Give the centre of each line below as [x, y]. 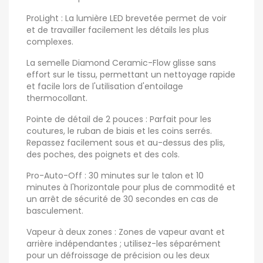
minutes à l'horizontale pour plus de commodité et [131, 187]
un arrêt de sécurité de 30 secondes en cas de [122, 199]
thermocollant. [57, 98]
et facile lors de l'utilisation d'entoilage [105, 86]
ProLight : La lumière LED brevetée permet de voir [127, 18]
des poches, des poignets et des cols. [103, 154]
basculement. [55, 210]
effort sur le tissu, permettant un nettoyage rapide [131, 74]
